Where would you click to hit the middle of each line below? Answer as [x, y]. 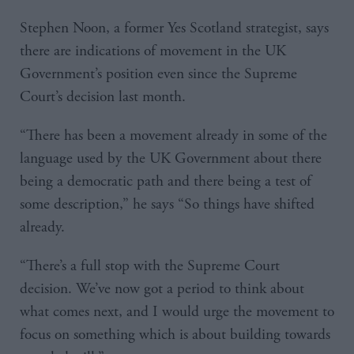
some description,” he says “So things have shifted [167, 205]
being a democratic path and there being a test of [166, 182]
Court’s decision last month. [103, 97]
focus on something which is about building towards [175, 335]
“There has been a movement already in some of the [173, 136]
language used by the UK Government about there [171, 159]
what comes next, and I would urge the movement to [177, 312]
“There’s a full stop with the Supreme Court [150, 266]
